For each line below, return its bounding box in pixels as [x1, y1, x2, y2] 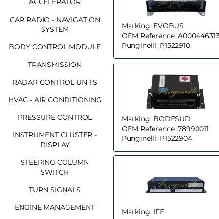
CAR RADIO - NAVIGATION [9, 15, 100, 24]
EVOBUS [153, 21, 184, 30]
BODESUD [153, 114, 191, 123]
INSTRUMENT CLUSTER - [13, 130, 97, 139]
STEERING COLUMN [21, 157, 89, 167]
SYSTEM [41, 24, 69, 34]
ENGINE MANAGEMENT [15, 202, 95, 212]
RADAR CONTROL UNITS [12, 77, 97, 87]
